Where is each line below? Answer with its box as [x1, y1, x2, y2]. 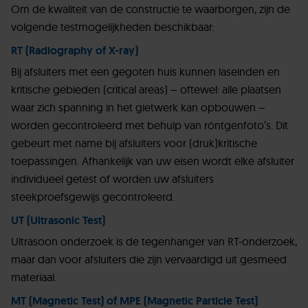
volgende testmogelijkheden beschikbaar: [11, 20, 214, 34]
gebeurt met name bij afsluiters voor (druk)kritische [11, 136, 257, 151]
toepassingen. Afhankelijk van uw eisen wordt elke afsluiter [11, 154, 294, 168]
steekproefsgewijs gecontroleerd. [11, 190, 175, 204]
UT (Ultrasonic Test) [11, 213, 105, 228]
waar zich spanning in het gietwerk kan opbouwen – [11, 100, 265, 115]
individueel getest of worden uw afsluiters [11, 172, 214, 186]
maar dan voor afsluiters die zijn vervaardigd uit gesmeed [11, 252, 287, 267]
